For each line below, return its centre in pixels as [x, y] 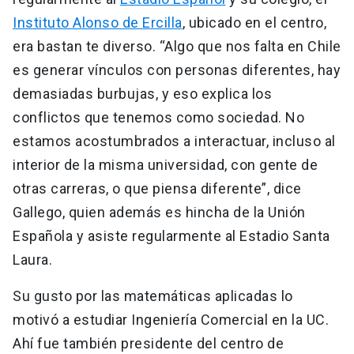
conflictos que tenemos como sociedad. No [158, 118]
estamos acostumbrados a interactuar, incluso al [174, 141]
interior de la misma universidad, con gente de [165, 165]
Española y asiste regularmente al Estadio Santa [171, 236]
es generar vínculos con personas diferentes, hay [177, 70]
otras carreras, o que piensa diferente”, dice [157, 189]
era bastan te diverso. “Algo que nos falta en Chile [177, 47]
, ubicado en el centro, [254, 23]
